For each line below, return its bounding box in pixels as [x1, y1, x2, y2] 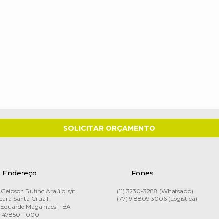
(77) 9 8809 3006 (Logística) [116, 195, 197, 202]
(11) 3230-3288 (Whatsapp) [116, 187, 193, 195]
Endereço [2, 168, 37, 177]
